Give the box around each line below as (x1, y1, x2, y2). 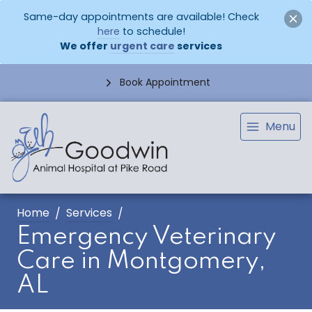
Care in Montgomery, (17, 249, 266, 274)
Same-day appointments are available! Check (23, 10, 259, 24)
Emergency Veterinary (17, 224, 276, 250)
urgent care (110, 39, 175, 54)
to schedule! (119, 24, 185, 39)
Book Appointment (119, 75, 210, 90)
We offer (60, 39, 111, 54)
